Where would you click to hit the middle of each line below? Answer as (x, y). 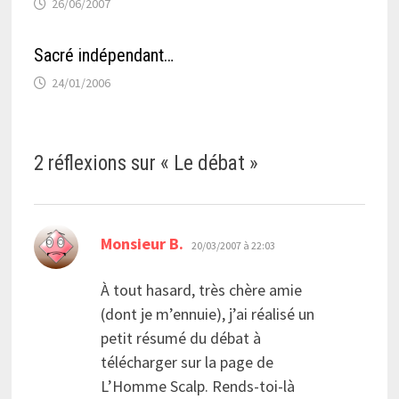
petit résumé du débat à (180, 338)
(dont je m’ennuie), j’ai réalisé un (207, 314)
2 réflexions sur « (103, 164)
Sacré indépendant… (103, 56)
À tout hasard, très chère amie (201, 290)
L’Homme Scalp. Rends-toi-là (197, 387)
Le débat (209, 164)
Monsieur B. (142, 244)
